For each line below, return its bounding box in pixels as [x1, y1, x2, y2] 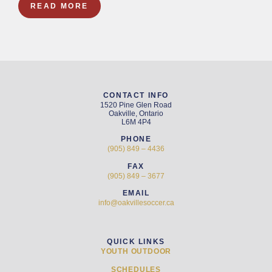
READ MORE [30, 2, 89, 10]
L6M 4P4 [121, 118, 151, 126]
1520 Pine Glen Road [100, 101, 172, 109]
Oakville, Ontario [109, 109, 163, 118]
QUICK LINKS [107, 237, 165, 246]
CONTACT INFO [103, 91, 169, 100]
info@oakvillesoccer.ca [98, 199, 174, 208]
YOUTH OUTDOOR [100, 247, 172, 256]
